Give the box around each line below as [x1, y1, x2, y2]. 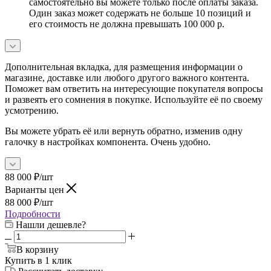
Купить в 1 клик [5, 255, 72, 266]
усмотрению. [5, 105, 59, 116]
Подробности [5, 208, 60, 219]
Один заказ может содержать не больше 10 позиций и [29, 7, 251, 18]
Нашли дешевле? [16, 219, 86, 230]
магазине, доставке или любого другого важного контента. [5, 72, 249, 83]
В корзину [16, 244, 59, 255]
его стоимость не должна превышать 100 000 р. [29, 18, 224, 29]
